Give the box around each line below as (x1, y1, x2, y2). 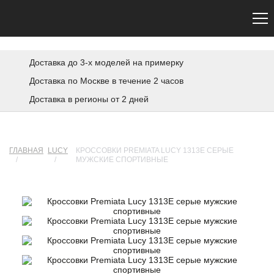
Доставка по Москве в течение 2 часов (29, 76, 183, 86)
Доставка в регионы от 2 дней (29, 94, 149, 104)
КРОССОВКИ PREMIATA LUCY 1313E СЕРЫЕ (75, 146, 234, 155)
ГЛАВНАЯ (9, 146, 43, 155)
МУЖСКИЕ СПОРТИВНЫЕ (75, 155, 168, 164)
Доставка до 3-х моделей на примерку (29, 57, 183, 67)
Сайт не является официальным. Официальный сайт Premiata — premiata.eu (17, 3, 257, 10)
